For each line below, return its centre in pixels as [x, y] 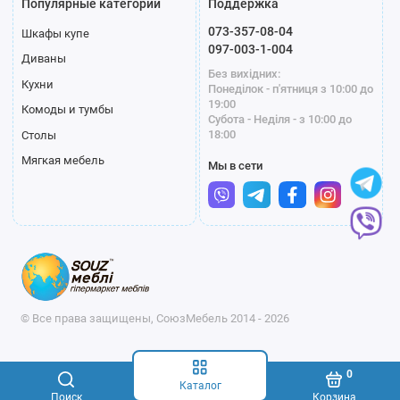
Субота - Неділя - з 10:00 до [279, 120]
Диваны [43, 59]
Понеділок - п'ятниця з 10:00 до [290, 89]
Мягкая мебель [62, 161]
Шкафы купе [55, 33]
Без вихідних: [244, 74]
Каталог [200, 386]
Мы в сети [235, 166]
